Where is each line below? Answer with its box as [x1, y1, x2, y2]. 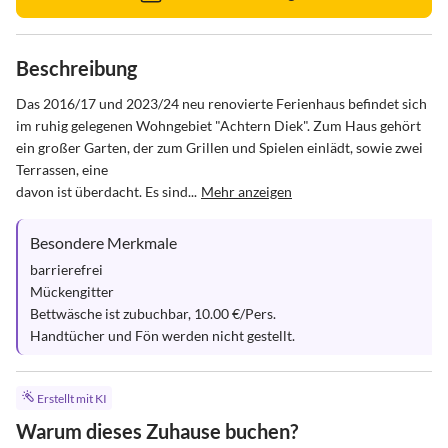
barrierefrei [30, 261, 103, 278]
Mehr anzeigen [201, 183, 292, 200]
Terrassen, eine [16, 161, 111, 178]
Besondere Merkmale [30, 233, 177, 252]
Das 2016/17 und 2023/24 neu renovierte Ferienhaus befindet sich [16, 95, 430, 112]
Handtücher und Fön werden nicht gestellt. [30, 327, 295, 344]
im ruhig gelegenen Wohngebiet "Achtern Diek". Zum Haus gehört [16, 117, 424, 134]
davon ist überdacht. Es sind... [16, 183, 197, 200]
